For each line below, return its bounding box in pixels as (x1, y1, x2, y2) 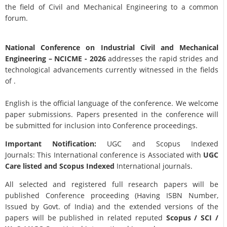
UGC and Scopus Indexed (96, 139, 219, 149)
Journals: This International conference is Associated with (5, 150, 204, 160)
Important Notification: (5, 139, 97, 149)
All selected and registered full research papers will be (5, 179, 219, 190)
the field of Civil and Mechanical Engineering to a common (5, 2, 219, 12)
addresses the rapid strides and (108, 54, 219, 64)
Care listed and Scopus (5, 161, 84, 171)
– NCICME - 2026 (48, 54, 108, 64)
